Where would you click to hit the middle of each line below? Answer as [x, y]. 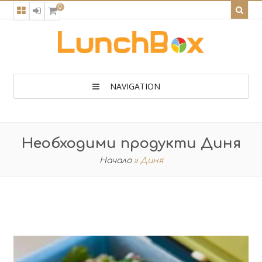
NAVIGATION [135, 86]
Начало [115, 161]
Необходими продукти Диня [131, 144]
